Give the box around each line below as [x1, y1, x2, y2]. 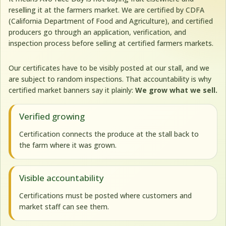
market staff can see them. [19, 202, 109, 212]
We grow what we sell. [135, 85, 217, 95]
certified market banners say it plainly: [9, 85, 135, 95]
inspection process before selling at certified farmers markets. [9, 38, 213, 48]
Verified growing [19, 110, 85, 122]
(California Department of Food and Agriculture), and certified [9, 16, 213, 26]
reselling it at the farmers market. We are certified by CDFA [9, 5, 204, 15]
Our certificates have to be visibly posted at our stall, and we [9, 63, 209, 73]
